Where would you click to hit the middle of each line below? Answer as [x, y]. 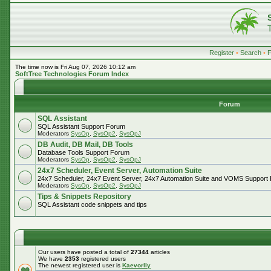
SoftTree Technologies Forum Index [72, 74]
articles [159, 252]
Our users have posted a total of [84, 252]
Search [251, 53]
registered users [103, 259]
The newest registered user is [80, 265]
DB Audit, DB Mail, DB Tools [85, 145]
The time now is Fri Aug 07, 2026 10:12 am [75, 67]
